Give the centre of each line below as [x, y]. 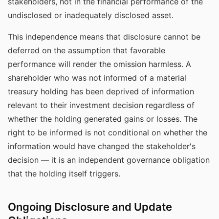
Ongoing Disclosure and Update [90, 207]
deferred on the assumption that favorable [87, 50]
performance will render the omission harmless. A [99, 64]
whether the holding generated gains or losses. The [103, 119]
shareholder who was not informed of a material [97, 78]
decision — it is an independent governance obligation [109, 160]
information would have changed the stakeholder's [102, 146]
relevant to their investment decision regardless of [101, 105]
